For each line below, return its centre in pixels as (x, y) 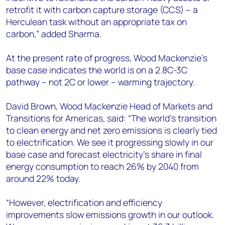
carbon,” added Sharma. (54, 34)
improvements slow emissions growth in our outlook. (110, 214)
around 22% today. (43, 178)
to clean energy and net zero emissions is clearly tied (111, 130)
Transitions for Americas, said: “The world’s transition (111, 118)
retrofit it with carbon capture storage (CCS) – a (102, 10)
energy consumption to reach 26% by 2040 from (102, 166)
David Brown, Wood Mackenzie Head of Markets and (109, 106)
